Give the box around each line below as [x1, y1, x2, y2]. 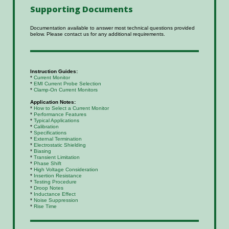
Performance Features [33, 111, 86, 118]
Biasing [33, 148, 51, 154]
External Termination [33, 136, 82, 142]
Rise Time [33, 203, 57, 210]
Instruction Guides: [30, 68, 78, 75]
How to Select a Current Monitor [33, 105, 109, 111]
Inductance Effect [33, 191, 76, 197]
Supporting [30, 4, 82, 15]
